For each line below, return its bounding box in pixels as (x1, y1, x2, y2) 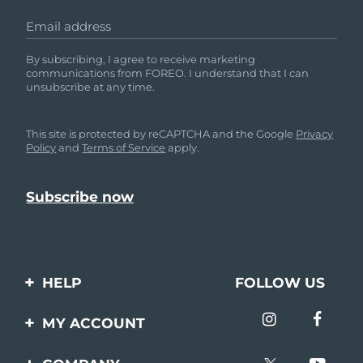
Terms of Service (82, 141, 166, 155)
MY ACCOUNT (41, 314, 145, 332)
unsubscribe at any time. (26, 80, 156, 94)
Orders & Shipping (45, 338, 156, 354)
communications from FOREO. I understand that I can (26, 66, 310, 80)
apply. (165, 141, 200, 155)
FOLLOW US (235, 273, 326, 291)
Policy (26, 141, 57, 155)
